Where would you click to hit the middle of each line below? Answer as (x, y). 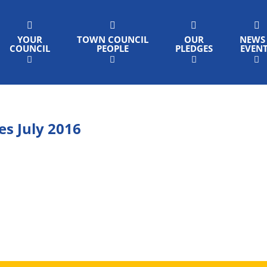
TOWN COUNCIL (112, 39)
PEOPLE (112, 48)
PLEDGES (194, 48)
